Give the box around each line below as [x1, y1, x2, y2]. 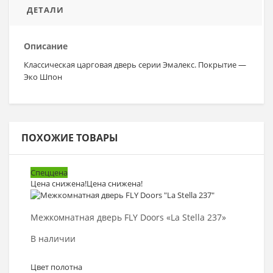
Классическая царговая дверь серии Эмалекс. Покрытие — [24, 58, 246, 70]
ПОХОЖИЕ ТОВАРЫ [21, 130, 118, 144]
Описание [24, 40, 68, 52]
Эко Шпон [24, 71, 62, 82]
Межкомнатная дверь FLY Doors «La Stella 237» [30, 211, 226, 224]
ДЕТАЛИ [27, 4, 64, 15]
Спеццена [30, 166, 68, 178]
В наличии [30, 233, 76, 245]
